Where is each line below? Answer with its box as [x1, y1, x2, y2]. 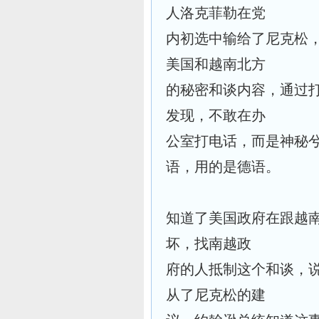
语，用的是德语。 [166, 159, 280, 174]
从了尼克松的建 [166, 287, 266, 303]
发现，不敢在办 [166, 108, 266, 123]
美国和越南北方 [166, 56, 266, 72]
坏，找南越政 [166, 236, 251, 251]
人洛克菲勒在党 [166, 5, 266, 21]
